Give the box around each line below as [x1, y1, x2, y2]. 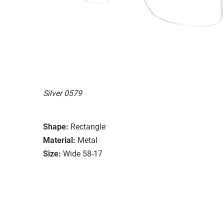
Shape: [43, 121, 68, 131]
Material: [43, 135, 75, 145]
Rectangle [70, 121, 105, 131]
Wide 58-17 [63, 148, 102, 158]
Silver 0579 [43, 88, 82, 98]
